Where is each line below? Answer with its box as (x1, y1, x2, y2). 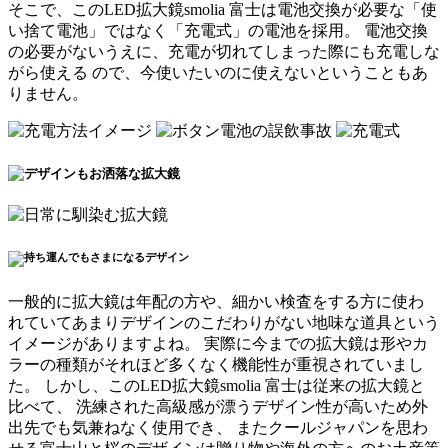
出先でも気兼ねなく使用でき (8, 418, 216, 436)
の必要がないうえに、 (8, 43, 168, 61)
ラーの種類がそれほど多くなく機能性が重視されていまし (8, 355, 424, 373)
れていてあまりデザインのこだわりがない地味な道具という (8, 313, 440, 331)
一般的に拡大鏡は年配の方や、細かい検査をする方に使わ (8, 292, 424, 310)
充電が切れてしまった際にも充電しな (168, 43, 440, 61)
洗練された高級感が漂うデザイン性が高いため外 (76, 397, 428, 415)
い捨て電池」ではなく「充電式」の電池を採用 (8, 22, 344, 40)
